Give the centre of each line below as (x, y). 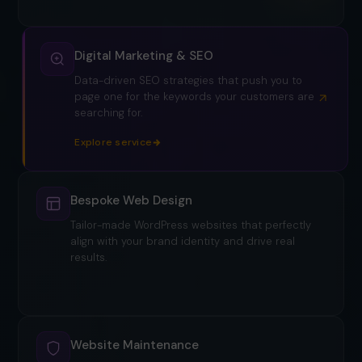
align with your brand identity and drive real (187, 242)
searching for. (105, 113)
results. (93, 258)
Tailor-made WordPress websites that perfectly (195, 225)
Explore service (113, 287)
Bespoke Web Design (136, 201)
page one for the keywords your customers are (191, 97)
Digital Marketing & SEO (140, 56)
